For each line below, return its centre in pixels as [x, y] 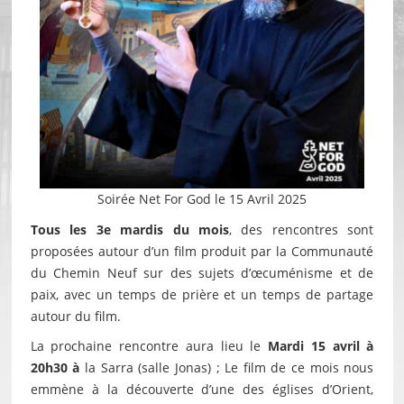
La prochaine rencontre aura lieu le [149, 346]
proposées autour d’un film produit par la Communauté [202, 252]
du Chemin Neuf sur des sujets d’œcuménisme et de [202, 273]
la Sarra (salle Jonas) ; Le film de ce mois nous [227, 368]
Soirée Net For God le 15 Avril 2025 [202, 199]
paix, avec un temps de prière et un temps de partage [202, 295]
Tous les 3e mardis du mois [129, 230]
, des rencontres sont [301, 230]
